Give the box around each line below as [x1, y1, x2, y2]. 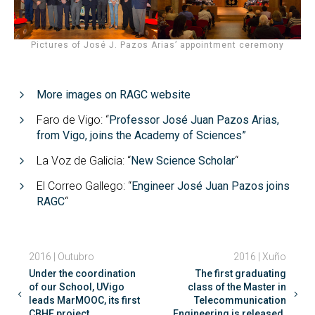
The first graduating [195, 268, 286, 280]
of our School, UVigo [29, 281, 124, 293]
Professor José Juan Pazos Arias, [109, 113, 279, 127]
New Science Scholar [131, 154, 235, 168]
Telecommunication [194, 295, 286, 307]
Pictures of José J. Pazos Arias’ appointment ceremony [31, 40, 284, 51]
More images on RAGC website [37, 88, 191, 102]
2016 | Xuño [233, 251, 286, 263]
